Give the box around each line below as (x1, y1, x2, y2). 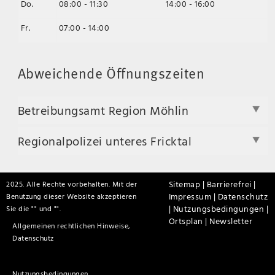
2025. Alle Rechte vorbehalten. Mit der (6, 179, 137, 190)
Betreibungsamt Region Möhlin (17, 101, 189, 120)
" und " (34, 203, 57, 214)
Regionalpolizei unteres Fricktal (17, 131, 192, 151)
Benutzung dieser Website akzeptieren (6, 191, 137, 202)
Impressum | (168, 190, 218, 203)
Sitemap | (168, 177, 207, 191)
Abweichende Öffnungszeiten (17, 68, 205, 83)
